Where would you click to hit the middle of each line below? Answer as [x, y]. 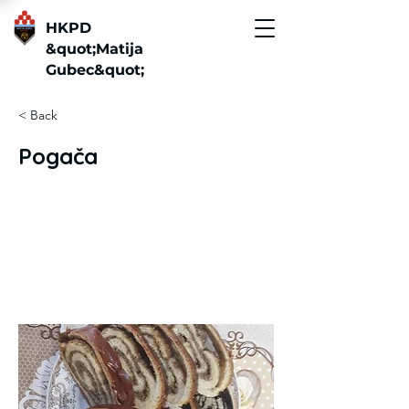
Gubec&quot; [95, 70]
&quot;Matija [94, 49]
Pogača [58, 156]
